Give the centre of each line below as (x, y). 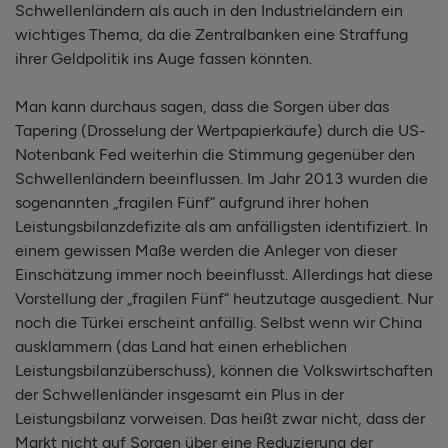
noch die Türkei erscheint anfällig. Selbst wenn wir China (218, 322)
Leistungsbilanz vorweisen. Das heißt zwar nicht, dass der (220, 418)
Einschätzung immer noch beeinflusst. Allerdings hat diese (224, 274)
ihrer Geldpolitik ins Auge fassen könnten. (163, 58)
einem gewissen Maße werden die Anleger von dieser (206, 250)
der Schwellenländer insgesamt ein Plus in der (179, 394)
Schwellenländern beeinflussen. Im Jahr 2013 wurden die (221, 178)
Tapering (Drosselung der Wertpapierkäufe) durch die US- (220, 130)
